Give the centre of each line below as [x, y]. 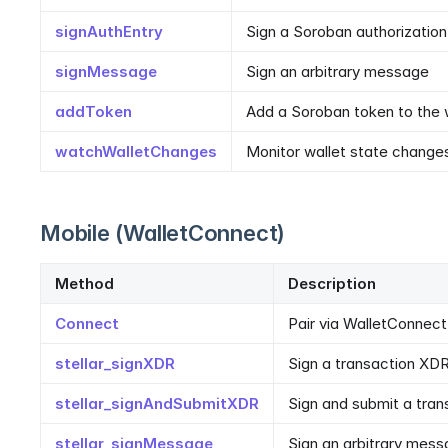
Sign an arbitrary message [337, 72]
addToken [93, 112]
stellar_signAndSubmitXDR [157, 404]
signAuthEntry [109, 32]
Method [84, 284]
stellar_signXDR [115, 364]
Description [332, 284]
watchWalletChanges [136, 152]
